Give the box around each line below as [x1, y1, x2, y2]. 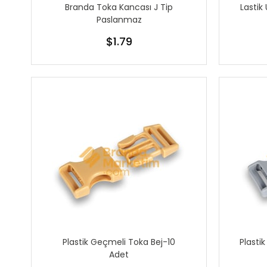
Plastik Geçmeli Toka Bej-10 [63, 236, 175, 249]
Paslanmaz [96, 14, 142, 26]
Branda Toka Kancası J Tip [65, 1, 173, 14]
